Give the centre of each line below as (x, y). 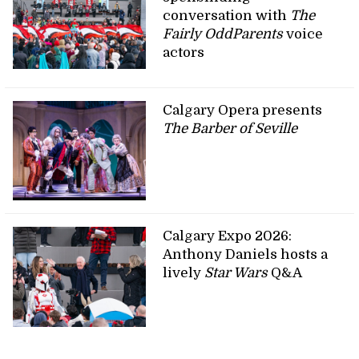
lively (184, 273)
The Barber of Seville (230, 128)
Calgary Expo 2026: (228, 236)
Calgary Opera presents (243, 110)
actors (186, 52)
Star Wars (236, 273)
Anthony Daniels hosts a (246, 255)
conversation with (227, 15)
